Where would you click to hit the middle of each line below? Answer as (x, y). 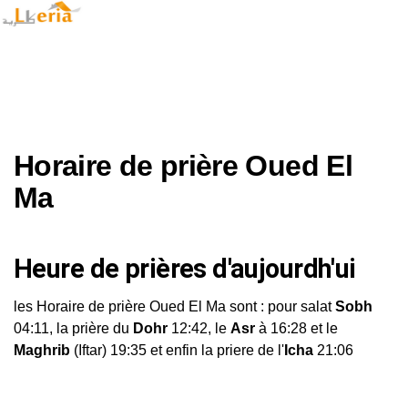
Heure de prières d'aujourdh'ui (185, 269)
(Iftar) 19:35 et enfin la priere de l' (177, 350)
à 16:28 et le (296, 328)
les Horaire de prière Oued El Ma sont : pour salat (174, 306)
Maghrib (42, 350)
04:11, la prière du (73, 328)
